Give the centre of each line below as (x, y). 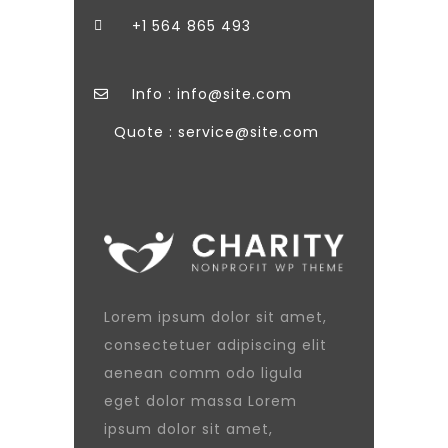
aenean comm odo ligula (203, 373)
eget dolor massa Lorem (200, 401)
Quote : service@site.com (216, 131)
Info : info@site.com (211, 93)
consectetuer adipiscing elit (215, 345)
